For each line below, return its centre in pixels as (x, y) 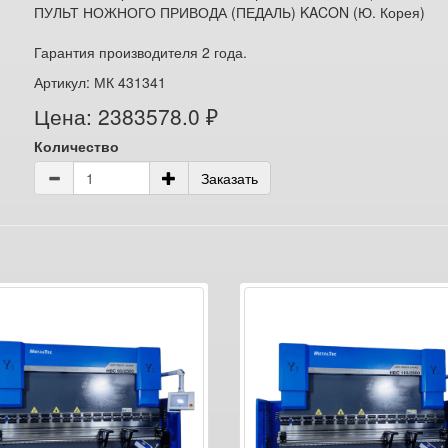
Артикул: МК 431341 (100, 82)
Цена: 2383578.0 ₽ (126, 116)
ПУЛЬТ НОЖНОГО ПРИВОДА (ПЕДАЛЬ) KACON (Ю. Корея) (230, 12)
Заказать (230, 178)
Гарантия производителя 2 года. (141, 52)
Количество (77, 146)
